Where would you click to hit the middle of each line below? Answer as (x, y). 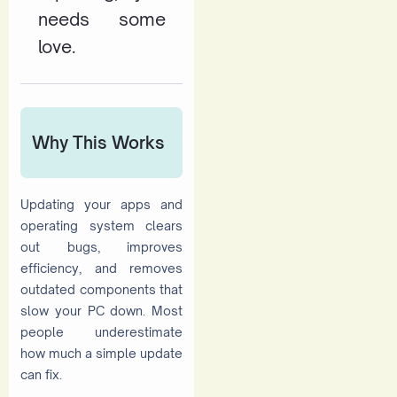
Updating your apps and (101, 204)
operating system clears (101, 225)
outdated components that (101, 289)
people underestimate (101, 331)
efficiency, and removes (101, 268)
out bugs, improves (101, 246)
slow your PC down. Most (101, 310)
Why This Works (98, 143)
